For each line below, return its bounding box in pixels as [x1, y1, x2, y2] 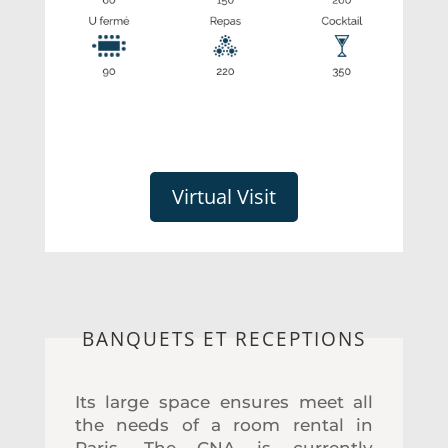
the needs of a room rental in [74, 414, 374, 435]
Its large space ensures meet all [74, 391, 374, 412]
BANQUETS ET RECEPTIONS [81, 325, 366, 352]
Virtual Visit [171, 182, 276, 210]
